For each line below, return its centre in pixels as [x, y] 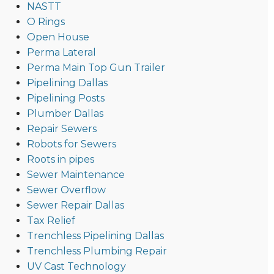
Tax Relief [51, 221]
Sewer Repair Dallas [75, 206]
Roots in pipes [60, 160]
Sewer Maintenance [76, 175]
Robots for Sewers [71, 144]
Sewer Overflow [66, 190]
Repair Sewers [61, 129]
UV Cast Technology [76, 267]
